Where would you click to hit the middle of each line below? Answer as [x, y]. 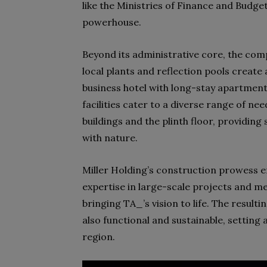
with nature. [110, 138]
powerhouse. [112, 22]
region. [99, 237]
